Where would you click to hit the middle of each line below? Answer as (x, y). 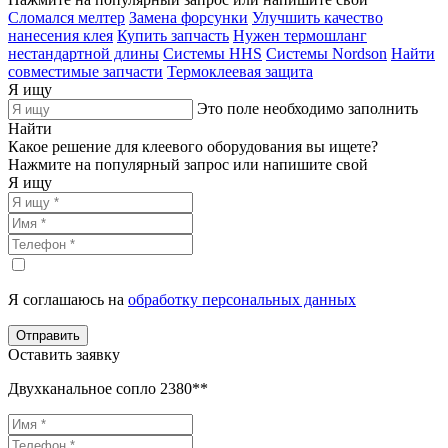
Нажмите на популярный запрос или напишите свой (188, 164)
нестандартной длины (83, 53)
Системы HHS (212, 53)
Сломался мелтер (66, 17)
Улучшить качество (317, 17)
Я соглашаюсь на (68, 299)
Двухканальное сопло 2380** (108, 388)
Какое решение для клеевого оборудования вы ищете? (193, 146)
